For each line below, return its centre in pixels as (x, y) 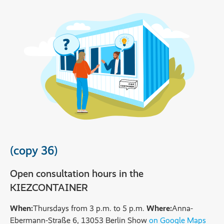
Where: (159, 208)
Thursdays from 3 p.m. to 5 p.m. (90, 208)
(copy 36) (34, 150)
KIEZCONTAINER (49, 187)
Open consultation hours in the (77, 173)
